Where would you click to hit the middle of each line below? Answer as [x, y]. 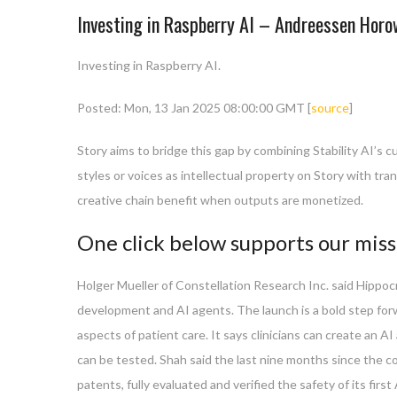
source [330, 107]
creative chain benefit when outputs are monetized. [220, 199]
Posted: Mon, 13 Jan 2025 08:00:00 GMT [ [194, 107]
